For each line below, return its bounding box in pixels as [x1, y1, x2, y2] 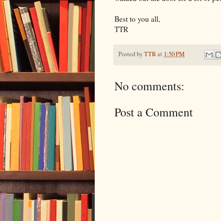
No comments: [114, 77, 184, 94]
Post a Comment [114, 104, 193, 120]
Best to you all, [114, 13, 160, 24]
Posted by [118, 49, 144, 58]
